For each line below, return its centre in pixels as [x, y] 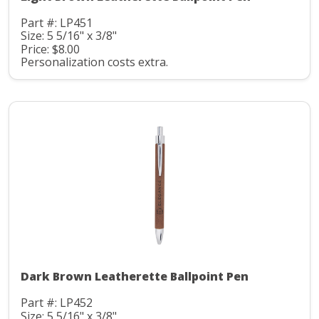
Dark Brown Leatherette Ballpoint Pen [135, 277]
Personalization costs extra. [94, 62]
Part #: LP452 [57, 303]
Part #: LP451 [57, 22]
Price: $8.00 [50, 49]
